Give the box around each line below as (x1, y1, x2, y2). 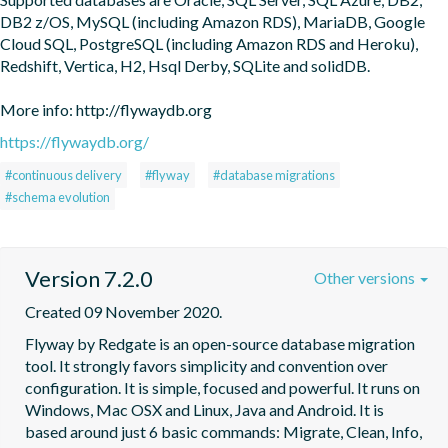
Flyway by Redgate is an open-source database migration (25, 333, 415, 353)
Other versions (314, 267, 418, 287)
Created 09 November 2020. (25, 301, 222, 321)
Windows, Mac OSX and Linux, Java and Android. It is (25, 399, 384, 419)
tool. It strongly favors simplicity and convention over (25, 355, 388, 375)
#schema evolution (5, 188, 110, 205)
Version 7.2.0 (25, 264, 153, 292)
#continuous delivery (5, 166, 122, 183)
